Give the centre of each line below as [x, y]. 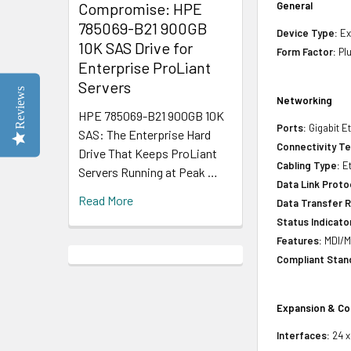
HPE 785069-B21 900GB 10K [151, 115]
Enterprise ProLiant [145, 67]
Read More [106, 200]
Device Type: [308, 33]
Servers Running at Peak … [148, 172]
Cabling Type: [309, 165]
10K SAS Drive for [136, 47]
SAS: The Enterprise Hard [145, 134]
